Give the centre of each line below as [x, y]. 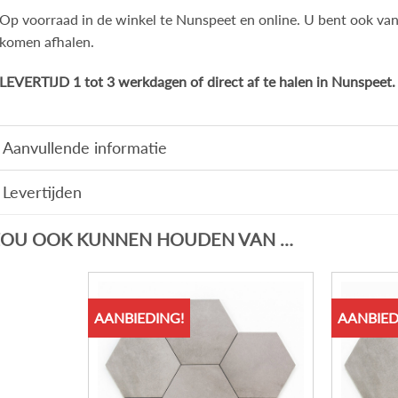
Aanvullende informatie [84, 147]
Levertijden [42, 192]
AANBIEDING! [139, 318]
